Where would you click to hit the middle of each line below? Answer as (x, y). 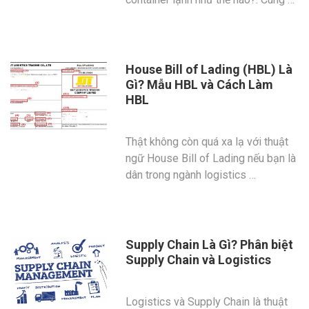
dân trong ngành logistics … (191, 175)
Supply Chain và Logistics (199, 260)
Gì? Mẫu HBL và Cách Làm (200, 84)
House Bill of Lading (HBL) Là (209, 69)
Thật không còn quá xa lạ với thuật (207, 142)
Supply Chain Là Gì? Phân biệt (210, 245)
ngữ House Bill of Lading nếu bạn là (211, 158)
